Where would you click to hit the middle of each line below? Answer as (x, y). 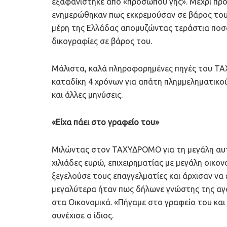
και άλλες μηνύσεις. (87, 95)
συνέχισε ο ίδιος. (83, 216)
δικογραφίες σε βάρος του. (102, 41)
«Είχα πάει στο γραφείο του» (105, 122)
